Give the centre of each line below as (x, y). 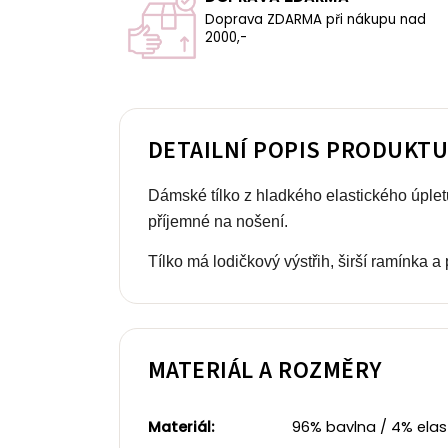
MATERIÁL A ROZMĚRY (265, 371)
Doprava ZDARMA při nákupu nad (315, 19)
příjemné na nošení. (218, 222)
